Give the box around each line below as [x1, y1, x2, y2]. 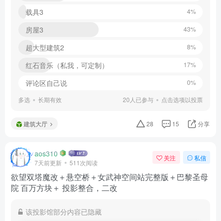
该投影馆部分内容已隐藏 [26, 207, 102, 217]
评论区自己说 [26, 78, 67, 88]
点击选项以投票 [161, 95, 203, 104]
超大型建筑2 [26, 42, 64, 53]
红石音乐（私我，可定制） [26, 60, 109, 71]
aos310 [35, 148, 58, 158]
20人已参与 [123, 95, 153, 104]
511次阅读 [70, 158, 98, 167]
